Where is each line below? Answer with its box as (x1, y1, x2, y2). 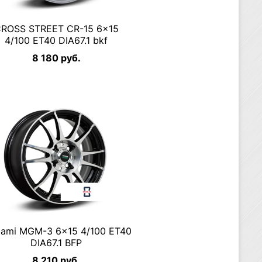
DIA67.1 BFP (30, 237, 82, 249)
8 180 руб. (32, 52, 81, 64)
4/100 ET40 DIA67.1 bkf (5, 35, 108, 46)
